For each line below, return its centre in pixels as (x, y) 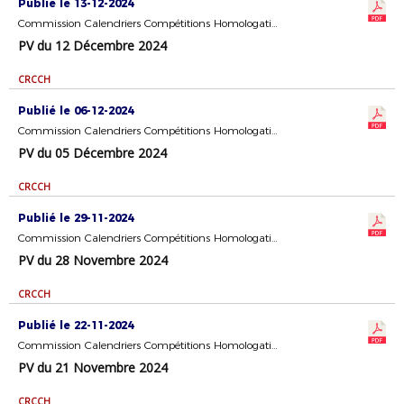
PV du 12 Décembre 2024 (92, 46)
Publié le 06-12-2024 (76, 110)
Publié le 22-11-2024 (76, 325)
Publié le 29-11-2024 (76, 218)
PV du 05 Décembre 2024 (92, 153)
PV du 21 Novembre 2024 (93, 367)
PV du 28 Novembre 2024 (93, 260)
